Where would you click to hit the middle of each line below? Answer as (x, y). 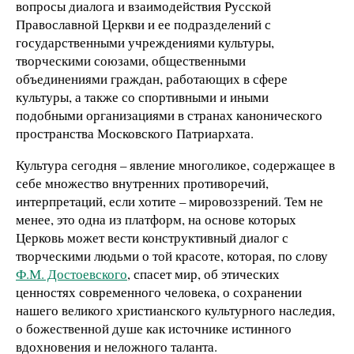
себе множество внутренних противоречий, (142, 183)
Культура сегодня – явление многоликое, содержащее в (175, 164)
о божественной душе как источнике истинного (154, 328)
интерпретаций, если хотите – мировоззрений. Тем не (169, 201)
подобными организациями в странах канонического (169, 115)
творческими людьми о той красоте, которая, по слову (172, 255)
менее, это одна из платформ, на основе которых (156, 219)
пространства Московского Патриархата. (135, 133)
